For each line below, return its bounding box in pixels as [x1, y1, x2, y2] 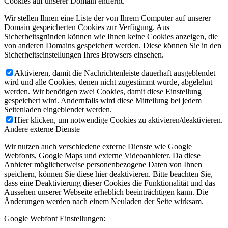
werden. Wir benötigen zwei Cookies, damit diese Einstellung [4, 87, 202, 96]
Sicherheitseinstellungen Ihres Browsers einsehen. [4, 50, 164, 60]
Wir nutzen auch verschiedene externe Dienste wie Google [4, 142, 192, 151]
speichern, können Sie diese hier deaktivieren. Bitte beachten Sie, [4, 169, 213, 179]
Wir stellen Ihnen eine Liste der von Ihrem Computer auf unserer [4, 14, 211, 23]
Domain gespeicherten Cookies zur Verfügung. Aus [4, 23, 169, 32]
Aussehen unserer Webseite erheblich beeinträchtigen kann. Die [4, 188, 208, 197]
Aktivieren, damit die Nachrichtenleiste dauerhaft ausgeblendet [14, 69, 215, 78]
